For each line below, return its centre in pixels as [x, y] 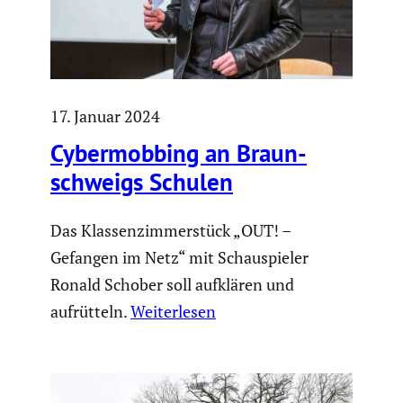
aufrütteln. [90, 311]
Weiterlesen [173, 311]
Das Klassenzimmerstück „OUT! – [170, 230]
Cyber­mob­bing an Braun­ [179, 153]
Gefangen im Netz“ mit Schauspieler [179, 257]
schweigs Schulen [142, 182]
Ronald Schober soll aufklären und [172, 284]
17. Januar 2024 [105, 116]
